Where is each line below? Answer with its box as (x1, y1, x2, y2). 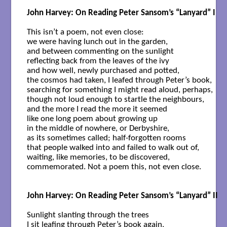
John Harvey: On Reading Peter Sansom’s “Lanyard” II (26, 191, 218, 200)
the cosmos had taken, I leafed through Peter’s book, (26, 75, 212, 85)
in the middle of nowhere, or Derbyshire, (26, 124, 169, 133)
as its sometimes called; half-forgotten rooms (26, 133, 188, 142)
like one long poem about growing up (26, 114, 158, 123)
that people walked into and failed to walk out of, (26, 143, 199, 152)
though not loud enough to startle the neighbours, (26, 95, 206, 104)
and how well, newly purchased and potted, (26, 66, 181, 75)
